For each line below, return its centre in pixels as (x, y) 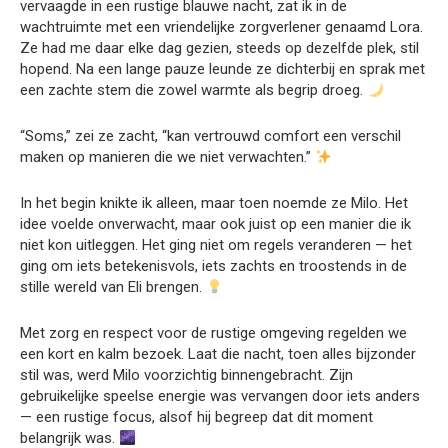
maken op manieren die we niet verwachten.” (167, 157)
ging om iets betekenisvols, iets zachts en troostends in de (213, 266)
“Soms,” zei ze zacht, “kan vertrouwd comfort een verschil (210, 136)
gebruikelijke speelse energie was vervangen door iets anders (220, 396)
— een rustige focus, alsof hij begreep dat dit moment (196, 417)
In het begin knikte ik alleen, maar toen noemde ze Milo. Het (214, 203)
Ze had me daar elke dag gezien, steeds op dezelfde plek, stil (219, 48)
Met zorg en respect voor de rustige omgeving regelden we (213, 333)
